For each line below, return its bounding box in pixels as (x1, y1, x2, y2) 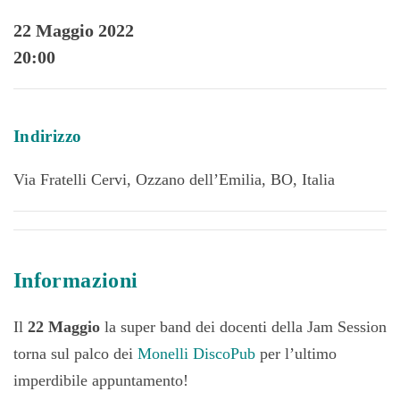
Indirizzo (13, 127, 82, 146)
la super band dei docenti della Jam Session (100, 318, 387, 336)
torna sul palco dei (13, 345, 137, 362)
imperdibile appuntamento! (13, 371, 188, 389)
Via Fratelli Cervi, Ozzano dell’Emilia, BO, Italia (13, 171, 335, 188)
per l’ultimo (255, 345, 337, 362)
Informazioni (13, 269, 138, 292)
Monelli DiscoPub (137, 345, 255, 362)
